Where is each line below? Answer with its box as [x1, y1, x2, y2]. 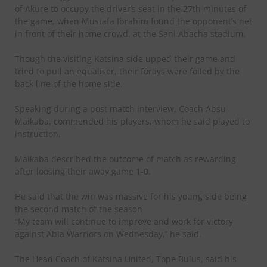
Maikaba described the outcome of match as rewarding [15, 153, 236, 164]
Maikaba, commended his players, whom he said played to [15, 115, 250, 127]
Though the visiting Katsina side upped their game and [15, 52, 235, 64]
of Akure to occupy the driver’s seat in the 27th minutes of [15, 2, 246, 14]
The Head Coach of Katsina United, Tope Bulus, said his [15, 253, 237, 265]
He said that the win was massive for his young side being [15, 190, 247, 202]
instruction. [15, 128, 61, 139]
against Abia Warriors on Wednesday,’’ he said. [15, 228, 201, 240]
